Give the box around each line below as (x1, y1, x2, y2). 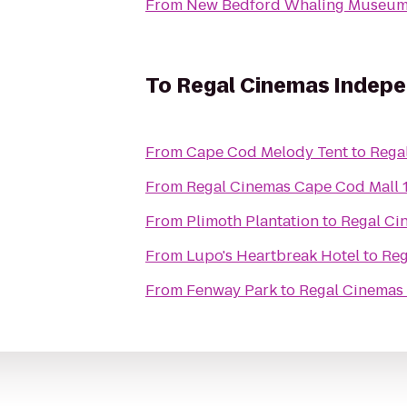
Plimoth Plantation (186, 211, 319, 232)
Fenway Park (186, 280, 277, 301)
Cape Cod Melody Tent (186, 142, 348, 163)
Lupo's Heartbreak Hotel (186, 245, 360, 266)
